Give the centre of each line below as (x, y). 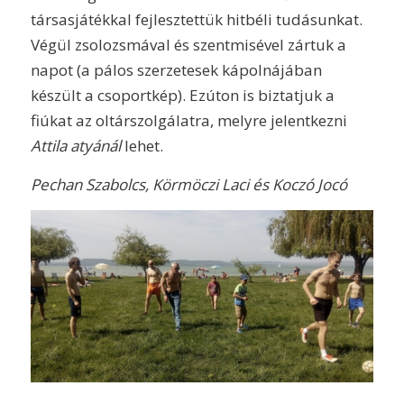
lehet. (142, 146)
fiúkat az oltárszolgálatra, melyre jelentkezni (188, 121)
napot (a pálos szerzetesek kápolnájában (176, 70)
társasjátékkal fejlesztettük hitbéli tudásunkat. (196, 20)
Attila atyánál (75, 146)
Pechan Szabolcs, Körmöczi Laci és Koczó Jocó (188, 184)
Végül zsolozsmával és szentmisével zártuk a (188, 45)
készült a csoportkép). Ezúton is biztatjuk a (182, 96)
